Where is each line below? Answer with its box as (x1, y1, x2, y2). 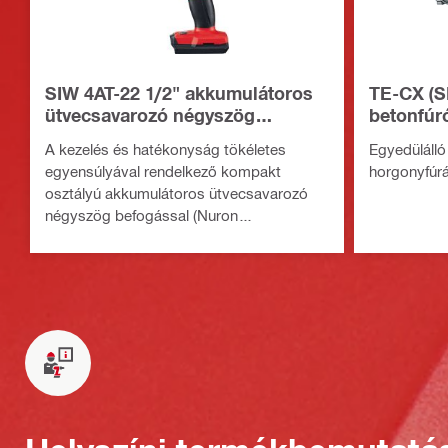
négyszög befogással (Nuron (45, 205, 238, 224)
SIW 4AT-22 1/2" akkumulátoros (45, 81, 313, 104)
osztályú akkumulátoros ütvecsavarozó (45, 183, 308, 202)
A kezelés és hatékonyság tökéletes (45, 139, 286, 158)
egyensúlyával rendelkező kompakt (45, 161, 281, 180)
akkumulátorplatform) (45, 227, 188, 246)
